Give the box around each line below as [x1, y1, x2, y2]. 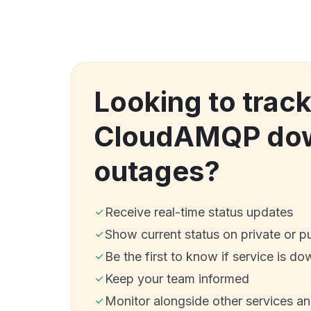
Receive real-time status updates [105, 204, 293, 219]
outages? [94, 153, 220, 188]
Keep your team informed [105, 271, 249, 286]
